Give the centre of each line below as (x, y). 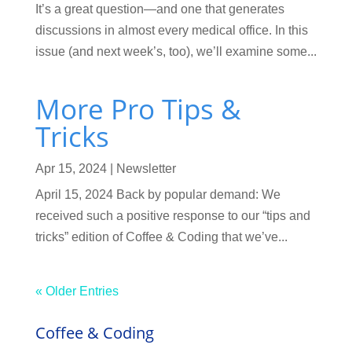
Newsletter (146, 168)
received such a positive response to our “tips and (172, 215)
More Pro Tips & (138, 108)
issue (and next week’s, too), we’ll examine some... (176, 51)
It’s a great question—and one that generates (159, 9)
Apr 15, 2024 (71, 168)
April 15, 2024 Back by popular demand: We (158, 194)
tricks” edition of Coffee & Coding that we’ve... (161, 236)
